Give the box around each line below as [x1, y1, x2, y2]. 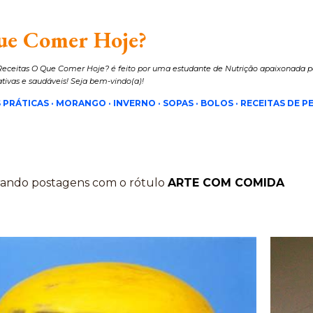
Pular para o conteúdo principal [87, 10, 226, 24]
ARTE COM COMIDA [167, 176, 284, 189]
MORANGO [55, 98, 106, 108]
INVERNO [112, 98, 156, 108]
